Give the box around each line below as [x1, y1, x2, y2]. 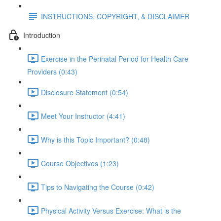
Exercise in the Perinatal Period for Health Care [41, 53, 188, 64]
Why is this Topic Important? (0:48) [41, 134, 150, 145]
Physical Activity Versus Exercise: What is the [41, 205, 181, 216]
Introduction [23, 30, 60, 40]
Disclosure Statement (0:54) [41, 87, 128, 97]
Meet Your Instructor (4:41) [41, 110, 125, 121]
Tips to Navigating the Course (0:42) [41, 182, 154, 192]
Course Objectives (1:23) [41, 158, 119, 168]
